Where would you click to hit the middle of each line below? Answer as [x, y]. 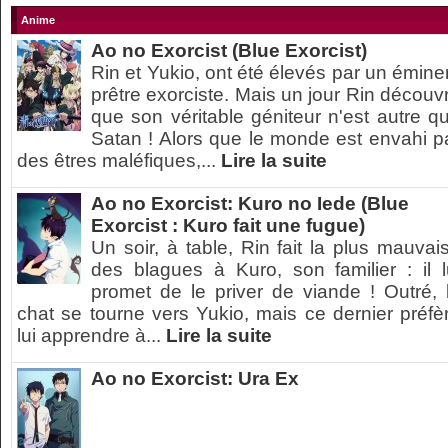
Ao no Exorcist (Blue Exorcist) [229, 50]
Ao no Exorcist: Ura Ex [195, 378]
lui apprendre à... [91, 335]
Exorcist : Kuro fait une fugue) [228, 225]
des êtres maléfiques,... [119, 160]
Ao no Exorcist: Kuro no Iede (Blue [250, 203]
